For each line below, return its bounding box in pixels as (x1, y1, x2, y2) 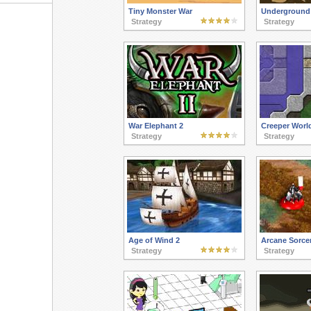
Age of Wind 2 (128, 236, 180, 244)
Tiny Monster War (128, 7, 192, 15)
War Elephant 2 (128, 121, 183, 130)
